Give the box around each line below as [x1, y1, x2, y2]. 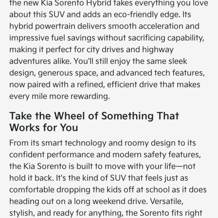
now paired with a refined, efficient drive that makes [9, 80, 201, 90]
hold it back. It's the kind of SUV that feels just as [9, 174, 189, 183]
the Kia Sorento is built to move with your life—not [9, 162, 196, 172]
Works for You [9, 122, 79, 134]
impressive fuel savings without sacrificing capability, [9, 34, 205, 43]
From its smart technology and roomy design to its [9, 139, 197, 148]
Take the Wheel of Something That [9, 110, 180, 123]
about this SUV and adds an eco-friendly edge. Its [9, 10, 192, 20]
